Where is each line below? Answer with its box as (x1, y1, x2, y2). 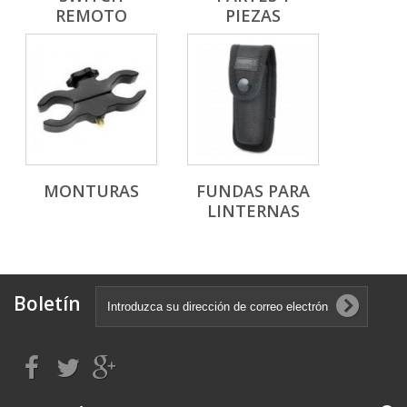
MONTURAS (44, 180, 139, 202)
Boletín (14, 291, 81, 316)
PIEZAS (225, 5, 281, 26)
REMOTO (55, 5, 127, 26)
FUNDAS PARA (196, 180, 310, 202)
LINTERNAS (206, 200, 300, 222)
